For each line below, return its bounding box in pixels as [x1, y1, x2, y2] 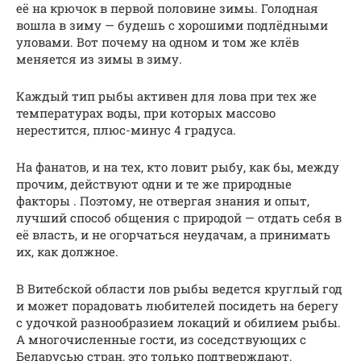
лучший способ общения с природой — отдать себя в [16, 210, 342, 226]
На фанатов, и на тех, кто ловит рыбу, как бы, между [16, 159, 339, 176]
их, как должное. [16, 243, 118, 260]
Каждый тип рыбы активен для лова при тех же [16, 88, 317, 105]
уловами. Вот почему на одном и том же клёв [16, 34, 299, 51]
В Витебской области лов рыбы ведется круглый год [16, 280, 342, 297]
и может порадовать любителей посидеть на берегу [16, 297, 338, 314]
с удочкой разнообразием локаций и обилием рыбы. [16, 314, 341, 331]
